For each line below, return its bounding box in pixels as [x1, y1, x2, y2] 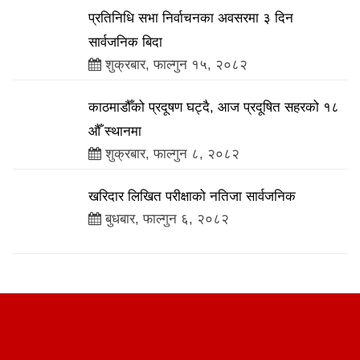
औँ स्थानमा [88, 124, 141, 139]
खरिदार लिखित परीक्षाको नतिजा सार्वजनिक [88, 189, 296, 204]
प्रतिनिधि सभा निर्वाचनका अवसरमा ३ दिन [88, 10, 293, 26]
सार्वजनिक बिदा [88, 35, 162, 50]
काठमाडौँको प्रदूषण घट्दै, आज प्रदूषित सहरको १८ [88, 100, 339, 115]
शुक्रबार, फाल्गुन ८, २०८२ [101, 146, 239, 162]
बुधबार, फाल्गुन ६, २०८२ [101, 211, 229, 227]
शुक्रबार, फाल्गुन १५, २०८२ [101, 57, 247, 72]
